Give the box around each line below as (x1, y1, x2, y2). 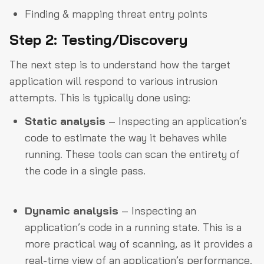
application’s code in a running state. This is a (25, 220, 242, 234)
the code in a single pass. (25, 164, 148, 177)
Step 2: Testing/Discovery (9, 31, 187, 48)
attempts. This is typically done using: (9, 91, 193, 104)
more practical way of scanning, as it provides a (25, 237, 253, 250)
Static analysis (25, 114, 105, 128)
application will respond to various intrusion (9, 74, 217, 88)
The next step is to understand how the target (9, 58, 230, 71)
